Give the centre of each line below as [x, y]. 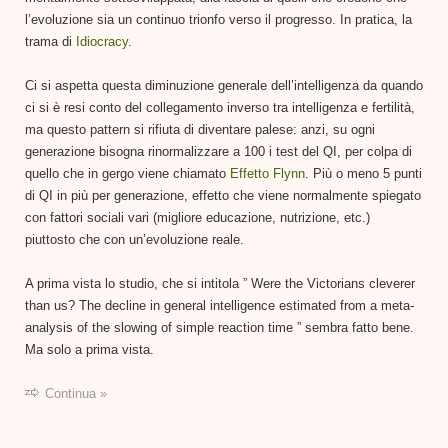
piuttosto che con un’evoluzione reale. [134, 239]
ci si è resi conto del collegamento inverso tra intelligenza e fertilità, [220, 107]
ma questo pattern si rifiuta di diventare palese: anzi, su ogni [200, 129]
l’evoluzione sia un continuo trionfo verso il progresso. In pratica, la [218, 19]
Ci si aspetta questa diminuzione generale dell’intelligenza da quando [224, 85]
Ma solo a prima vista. [89, 349]
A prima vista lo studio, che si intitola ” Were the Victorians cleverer [220, 283]
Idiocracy [102, 41]
